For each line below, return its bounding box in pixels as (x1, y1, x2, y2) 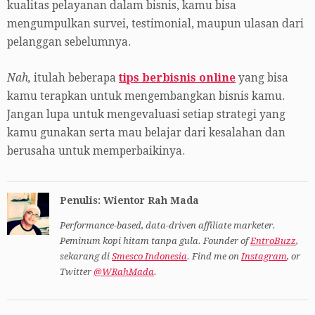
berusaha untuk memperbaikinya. (7, 144, 185, 157)
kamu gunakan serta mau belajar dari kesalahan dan (7, 126, 285, 139)
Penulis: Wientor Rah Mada (60, 194, 199, 206)
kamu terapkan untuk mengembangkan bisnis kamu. (7, 89, 285, 103)
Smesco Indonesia (112, 250, 187, 262)
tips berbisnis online (119, 71, 236, 84)
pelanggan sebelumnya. (7, 35, 131, 49)
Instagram (241, 250, 287, 262)
